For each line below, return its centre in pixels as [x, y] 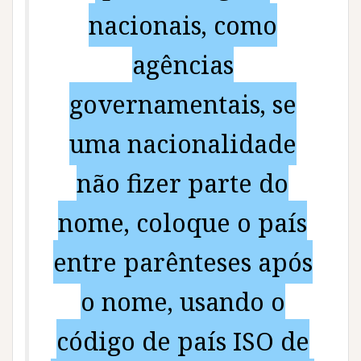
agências [183, 65]
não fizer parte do [183, 183]
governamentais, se [183, 104]
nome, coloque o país [183, 223]
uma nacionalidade [183, 144]
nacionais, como [183, 25]
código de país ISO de [183, 341]
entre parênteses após [183, 262]
